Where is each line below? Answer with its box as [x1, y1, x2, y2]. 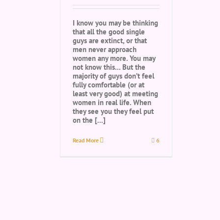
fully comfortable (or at [73, 80, 144, 89]
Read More [73, 137, 99, 144]
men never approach [73, 45, 137, 54]
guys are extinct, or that [73, 36, 147, 45]
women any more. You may [73, 54, 155, 63]
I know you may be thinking [73, 18, 158, 27]
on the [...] [73, 115, 106, 125]
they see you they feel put [73, 107, 154, 116]
